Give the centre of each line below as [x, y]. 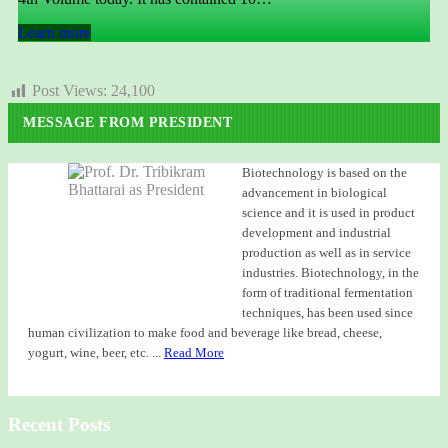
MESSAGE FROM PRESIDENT [127, 122]
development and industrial [316, 232]
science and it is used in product [328, 212]
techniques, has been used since [327, 312]
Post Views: [69, 91]
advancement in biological [314, 192]
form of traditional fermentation [327, 292]
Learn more [54, 33]
